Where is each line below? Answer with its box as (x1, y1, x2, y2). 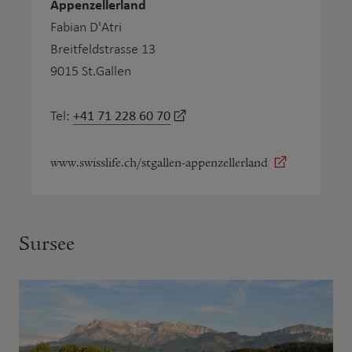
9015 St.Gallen (50, 63, 131, 79)
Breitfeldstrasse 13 (50, 41, 156, 57)
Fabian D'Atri (50, 19, 122, 35)
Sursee (19, 231, 75, 255)
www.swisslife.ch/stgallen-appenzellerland (50, 155, 268, 170)
